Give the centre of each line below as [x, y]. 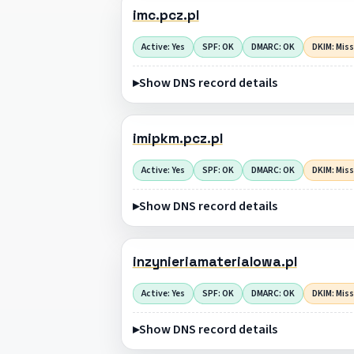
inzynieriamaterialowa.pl [215, 262]
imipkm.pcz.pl [177, 139]
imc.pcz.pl [166, 15]
